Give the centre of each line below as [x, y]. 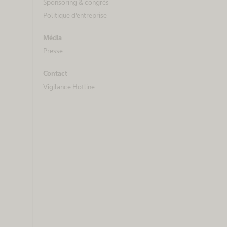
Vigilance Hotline [69, 86]
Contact [55, 73]
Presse [53, 51]
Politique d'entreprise [75, 15]
